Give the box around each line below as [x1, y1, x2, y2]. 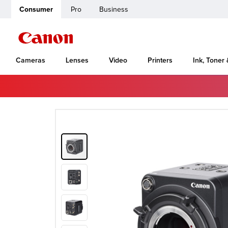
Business [99, 5, 128, 14]
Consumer [19, 5, 53, 14]
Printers [148, 56, 173, 64]
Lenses [66, 56, 89, 64]
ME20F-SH [78, 84, 108, 91]
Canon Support [27, 83, 68, 91]
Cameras [16, 56, 45, 64]
